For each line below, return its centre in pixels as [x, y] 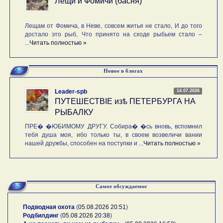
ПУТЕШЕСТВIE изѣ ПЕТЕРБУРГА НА [125, 102]
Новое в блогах [123, 71]
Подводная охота [49, 207]
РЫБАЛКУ [74, 112]
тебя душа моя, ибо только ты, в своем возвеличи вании [114, 135]
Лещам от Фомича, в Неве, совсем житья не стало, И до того [114, 26]
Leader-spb [71, 92]
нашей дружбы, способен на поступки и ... [84, 144]
